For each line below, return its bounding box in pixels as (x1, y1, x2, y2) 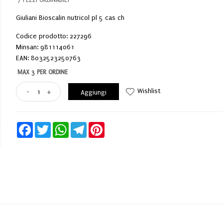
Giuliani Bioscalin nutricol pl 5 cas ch (16, 13, 125, 21)
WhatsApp (69, 122, 94, 129)
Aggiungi (81, 88, 107, 96)
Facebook (33, 122, 58, 129)
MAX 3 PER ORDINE (17, 68, 68, 76)
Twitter (51, 122, 70, 129)
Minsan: (16, 43, 41, 51)
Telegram (87, 122, 111, 129)
